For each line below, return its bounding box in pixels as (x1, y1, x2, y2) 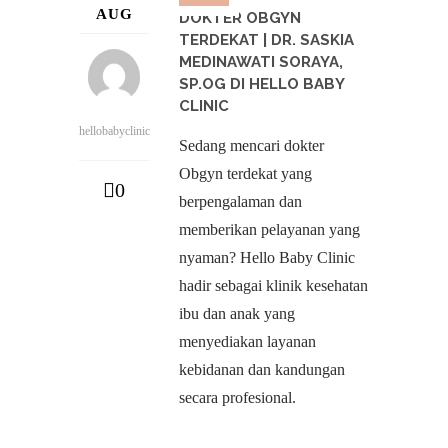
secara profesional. (179, 389, 296, 406)
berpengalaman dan (179, 193, 302, 210)
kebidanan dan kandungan (179, 361, 345, 378)
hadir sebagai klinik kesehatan (179, 277, 368, 294)
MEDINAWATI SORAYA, (179, 53, 343, 71)
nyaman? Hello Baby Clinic (179, 249, 355, 266)
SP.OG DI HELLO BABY (179, 75, 344, 93)
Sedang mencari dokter (179, 137, 324, 154)
